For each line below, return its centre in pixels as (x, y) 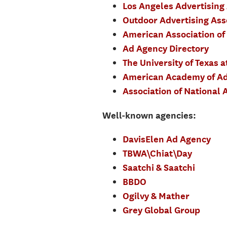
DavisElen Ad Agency (166, 139)
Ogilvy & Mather (156, 196)
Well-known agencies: (149, 115)
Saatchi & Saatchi (159, 167)
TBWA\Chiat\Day (157, 153)
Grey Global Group (161, 210)
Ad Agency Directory (165, 48)
